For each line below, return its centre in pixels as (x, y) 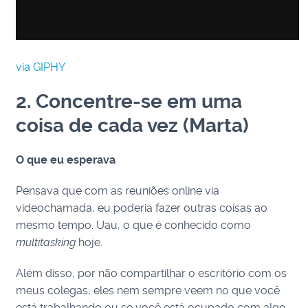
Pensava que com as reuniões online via (118, 191)
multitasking (46, 242)
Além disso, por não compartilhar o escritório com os (152, 273)
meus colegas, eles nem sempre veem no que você (148, 290)
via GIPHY (41, 67)
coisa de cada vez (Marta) (133, 125)
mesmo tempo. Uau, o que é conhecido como (134, 225)
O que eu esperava (66, 160)
